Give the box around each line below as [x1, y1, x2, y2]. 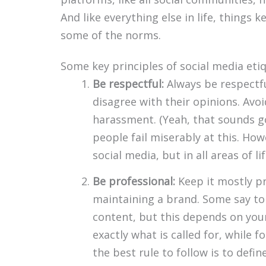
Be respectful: [93, 76, 164, 91]
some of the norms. [61, 28, 161, 43]
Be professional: [93, 173, 175, 188]
